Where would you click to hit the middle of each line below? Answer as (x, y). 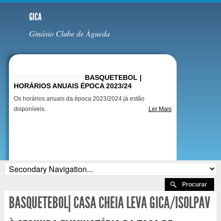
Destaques (40, 63)
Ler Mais (160, 109)
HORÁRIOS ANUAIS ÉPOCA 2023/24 (73, 86)
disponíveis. (30, 109)
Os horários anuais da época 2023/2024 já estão (79, 99)
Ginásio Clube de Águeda (69, 33)
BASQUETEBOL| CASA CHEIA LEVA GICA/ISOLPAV (109, 203)
